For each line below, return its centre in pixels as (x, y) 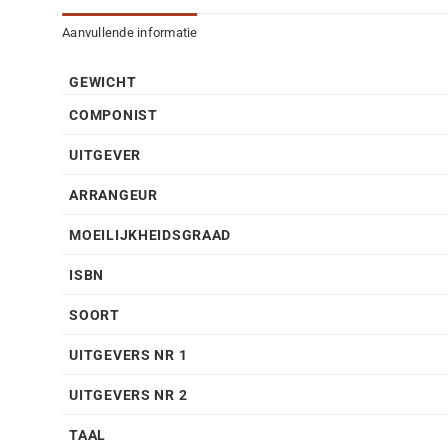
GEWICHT (103, 83)
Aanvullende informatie (130, 33)
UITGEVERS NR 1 (128, 356)
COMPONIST (113, 116)
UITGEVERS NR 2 (128, 396)
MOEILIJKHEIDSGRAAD (150, 236)
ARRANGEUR (113, 196)
